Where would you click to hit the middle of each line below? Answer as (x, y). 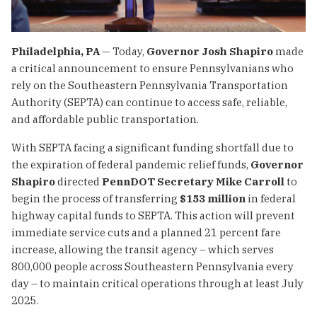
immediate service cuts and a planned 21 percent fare (146, 232)
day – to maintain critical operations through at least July (157, 283)
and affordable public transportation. (105, 119)
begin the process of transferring (96, 198)
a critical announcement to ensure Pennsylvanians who (152, 68)
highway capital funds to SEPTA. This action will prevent (153, 215)
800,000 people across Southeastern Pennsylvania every (152, 266)
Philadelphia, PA (56, 51)
